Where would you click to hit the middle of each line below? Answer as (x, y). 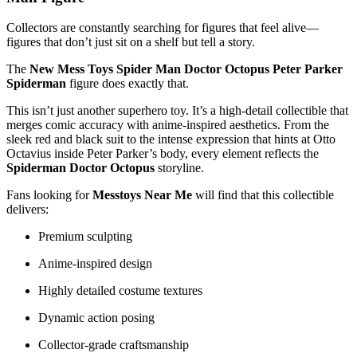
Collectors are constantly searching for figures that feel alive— (163, 28)
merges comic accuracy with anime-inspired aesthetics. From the (168, 125)
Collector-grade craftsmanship (114, 345)
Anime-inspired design (95, 264)
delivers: (27, 210)
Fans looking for (49, 195)
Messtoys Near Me (142, 195)
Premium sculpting (85, 237)
